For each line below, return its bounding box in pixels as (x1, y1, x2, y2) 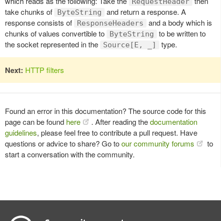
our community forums (121, 138, 194, 148)
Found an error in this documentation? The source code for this (5, 105, 206, 116)
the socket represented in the (5, 38, 100, 49)
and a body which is (147, 17, 212, 28)
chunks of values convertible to (5, 28, 107, 38)
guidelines (5, 127, 37, 138)
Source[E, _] (103, 40, 156, 49)
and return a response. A (105, 6, 186, 17)
